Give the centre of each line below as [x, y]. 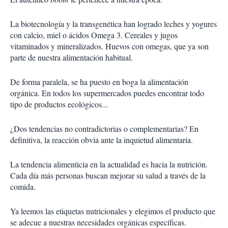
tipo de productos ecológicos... [59, 104]
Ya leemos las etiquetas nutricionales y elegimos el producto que [113, 211]
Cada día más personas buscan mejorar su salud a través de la [108, 175]
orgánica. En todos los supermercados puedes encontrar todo [107, 93]
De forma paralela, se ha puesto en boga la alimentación [99, 82]
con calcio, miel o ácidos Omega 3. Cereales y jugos [94, 35]
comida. [23, 187]
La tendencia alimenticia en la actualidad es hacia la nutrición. [109, 164]
